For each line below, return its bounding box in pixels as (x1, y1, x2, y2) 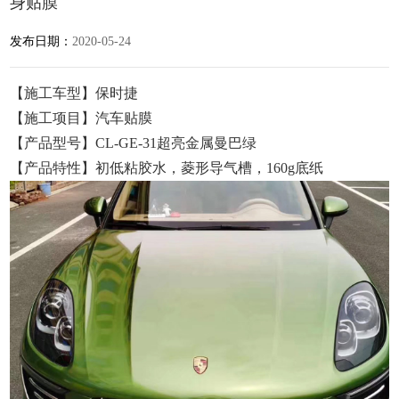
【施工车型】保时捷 (10, 85, 139, 101)
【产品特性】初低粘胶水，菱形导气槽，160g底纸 (10, 159, 324, 175)
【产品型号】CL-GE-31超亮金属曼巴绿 (10, 134, 257, 151)
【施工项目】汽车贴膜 (10, 110, 153, 126)
